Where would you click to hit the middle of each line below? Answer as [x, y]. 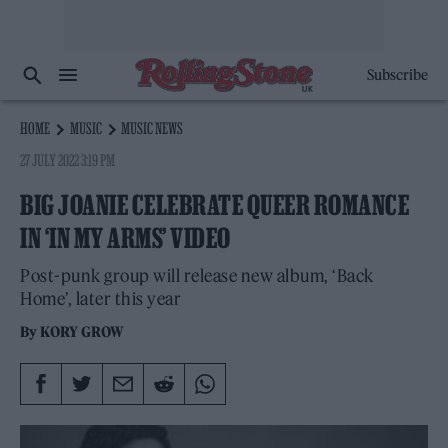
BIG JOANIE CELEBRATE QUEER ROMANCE [214, 205]
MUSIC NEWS [152, 128]
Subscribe [397, 75]
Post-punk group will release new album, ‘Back [197, 276]
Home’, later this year [100, 299]
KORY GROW [82, 332]
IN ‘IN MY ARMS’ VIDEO [125, 238]
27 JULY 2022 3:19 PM [68, 160]
